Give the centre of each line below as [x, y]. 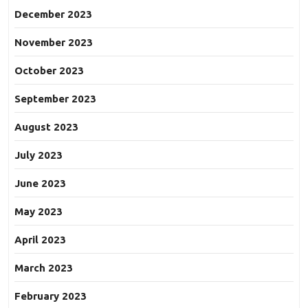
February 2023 [51, 296]
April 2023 [40, 240]
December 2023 [53, 14]
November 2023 [54, 43]
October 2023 [49, 71]
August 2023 [46, 127]
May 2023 [38, 212]
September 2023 [55, 99]
